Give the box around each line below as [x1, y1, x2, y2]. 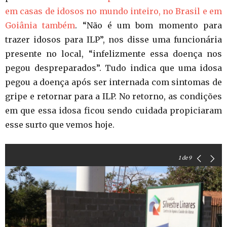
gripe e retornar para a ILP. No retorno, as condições [5, 91, 222, 101]
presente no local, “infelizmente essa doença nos [5, 49, 222, 59]
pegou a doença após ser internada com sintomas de [5, 77, 222, 87]
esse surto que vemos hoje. [5, 120, 115, 130]
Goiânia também [5, 20, 75, 30]
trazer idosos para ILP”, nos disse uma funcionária [5, 34, 222, 45]
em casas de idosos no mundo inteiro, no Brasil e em [5, 6, 222, 16]
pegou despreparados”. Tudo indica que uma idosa [5, 63, 222, 73]
